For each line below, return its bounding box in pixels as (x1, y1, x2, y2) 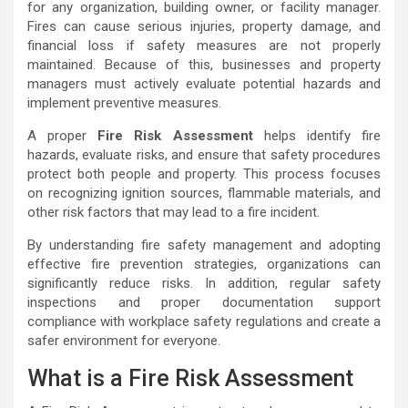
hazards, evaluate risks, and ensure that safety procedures (27, 147, 381, 163)
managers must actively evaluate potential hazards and (27, 76, 381, 92)
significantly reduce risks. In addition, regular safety (27, 275, 381, 291)
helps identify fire (252, 127, 382, 144)
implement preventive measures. (27, 95, 221, 111)
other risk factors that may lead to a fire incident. (27, 204, 320, 220)
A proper (27, 127, 98, 144)
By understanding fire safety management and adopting (27, 237, 381, 253)
